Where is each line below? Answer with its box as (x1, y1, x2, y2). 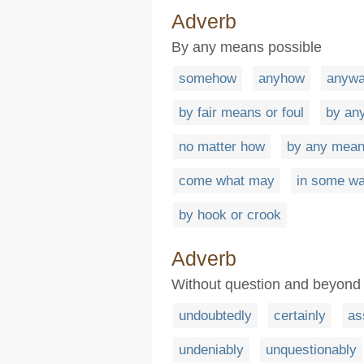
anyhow (258, 71, 305, 86)
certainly (274, 308, 326, 323)
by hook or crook (179, 207, 281, 223)
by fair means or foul (179, 105, 304, 120)
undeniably (179, 342, 244, 357)
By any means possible (171, 39, 322, 55)
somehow (179, 71, 236, 86)
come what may (179, 173, 275, 188)
